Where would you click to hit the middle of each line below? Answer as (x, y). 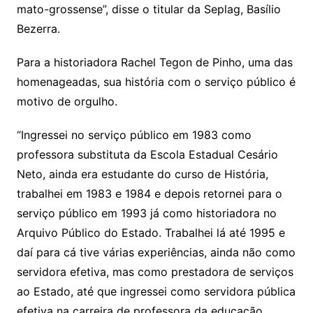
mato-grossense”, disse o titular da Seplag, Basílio (148, 9)
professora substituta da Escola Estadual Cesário (147, 154)
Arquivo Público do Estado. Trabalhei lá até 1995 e (151, 232)
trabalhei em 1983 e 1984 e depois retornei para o (149, 193)
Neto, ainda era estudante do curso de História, (142, 174)
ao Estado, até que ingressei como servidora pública (156, 291)
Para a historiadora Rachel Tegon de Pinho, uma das (154, 62)
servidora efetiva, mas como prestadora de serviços (155, 271)
